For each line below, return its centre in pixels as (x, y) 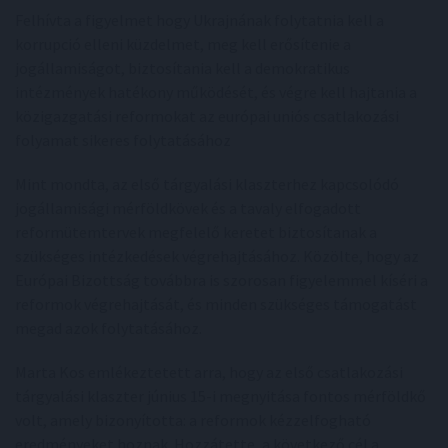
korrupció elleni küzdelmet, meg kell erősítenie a (183, 44)
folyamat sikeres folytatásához (123, 140)
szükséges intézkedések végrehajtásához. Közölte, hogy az (217, 256)
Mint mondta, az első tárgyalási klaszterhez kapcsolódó (207, 184)
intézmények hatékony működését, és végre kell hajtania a (216, 92)
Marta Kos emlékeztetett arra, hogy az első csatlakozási (209, 372)
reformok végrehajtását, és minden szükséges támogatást (216, 304)
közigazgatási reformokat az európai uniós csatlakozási (207, 116)
